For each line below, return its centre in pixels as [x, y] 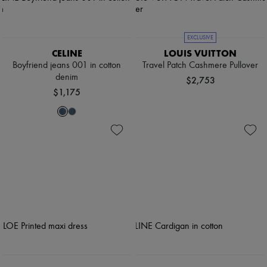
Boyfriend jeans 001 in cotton [67, 65]
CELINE [67, 53]
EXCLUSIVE [200, 37]
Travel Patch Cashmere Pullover [200, 65]
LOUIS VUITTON [200, 53]
